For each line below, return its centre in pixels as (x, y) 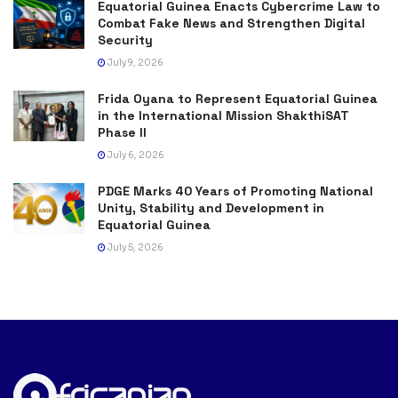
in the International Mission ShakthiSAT (223, 115)
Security (125, 40)
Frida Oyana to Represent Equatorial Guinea (238, 98)
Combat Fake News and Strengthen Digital (231, 23)
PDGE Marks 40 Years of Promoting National (235, 191)
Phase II (122, 132)
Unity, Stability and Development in (211, 207)
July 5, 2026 (135, 247)
